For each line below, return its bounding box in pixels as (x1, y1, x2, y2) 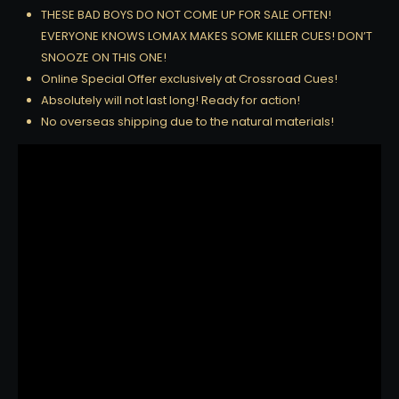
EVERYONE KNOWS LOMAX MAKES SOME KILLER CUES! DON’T (41, 27, 372, 45)
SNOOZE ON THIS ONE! (41, 48, 167, 66)
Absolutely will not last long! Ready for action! (41, 91, 300, 109)
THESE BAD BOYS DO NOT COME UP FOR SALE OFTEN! (41, 5, 331, 23)
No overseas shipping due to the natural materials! (41, 112, 334, 130)
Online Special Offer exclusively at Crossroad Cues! (41, 69, 338, 87)
